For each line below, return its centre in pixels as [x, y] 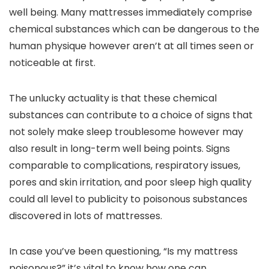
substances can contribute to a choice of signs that [131, 115]
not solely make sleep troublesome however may [126, 132]
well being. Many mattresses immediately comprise [131, 12]
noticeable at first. [52, 63]
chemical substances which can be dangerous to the [134, 29]
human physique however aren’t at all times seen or [131, 46]
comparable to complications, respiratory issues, [125, 165]
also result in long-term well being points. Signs [119, 149]
